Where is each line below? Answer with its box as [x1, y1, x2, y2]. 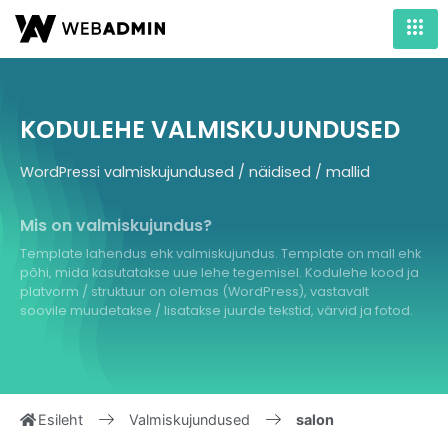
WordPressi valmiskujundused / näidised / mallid [20, 162, 370, 183]
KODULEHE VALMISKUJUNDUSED [20, 113, 400, 147]
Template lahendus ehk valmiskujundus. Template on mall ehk [20, 244, 421, 262]
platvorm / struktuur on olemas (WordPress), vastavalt [20, 282, 369, 300]
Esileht [34, 411, 84, 429]
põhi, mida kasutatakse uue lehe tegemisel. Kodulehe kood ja [20, 263, 419, 281]
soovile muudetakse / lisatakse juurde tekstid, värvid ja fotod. [20, 301, 413, 319]
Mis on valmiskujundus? [20, 213, 212, 237]
